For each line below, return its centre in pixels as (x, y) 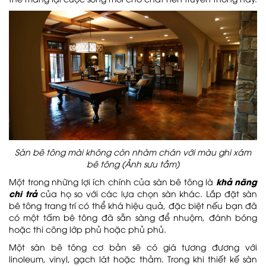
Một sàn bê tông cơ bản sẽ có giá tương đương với (133, 246)
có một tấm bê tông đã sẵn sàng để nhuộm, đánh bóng (133, 217)
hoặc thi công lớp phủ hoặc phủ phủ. (88, 229)
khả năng (236, 181)
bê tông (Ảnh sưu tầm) (133, 163)
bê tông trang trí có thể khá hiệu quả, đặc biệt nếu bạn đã (133, 205)
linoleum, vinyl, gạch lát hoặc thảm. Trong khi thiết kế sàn (133, 258)
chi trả (23, 193)
